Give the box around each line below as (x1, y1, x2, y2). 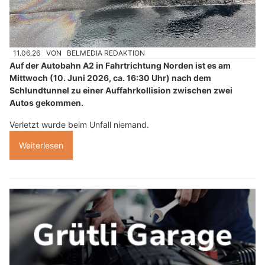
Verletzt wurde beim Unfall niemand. (9, 119, 149, 130)
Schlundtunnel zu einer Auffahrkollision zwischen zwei (9, 85, 232, 95)
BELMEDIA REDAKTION (67, 48, 146, 57)
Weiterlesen (19, 140, 63, 150)
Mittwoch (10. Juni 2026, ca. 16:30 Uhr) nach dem (9, 72, 211, 83)
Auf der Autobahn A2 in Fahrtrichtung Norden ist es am (9, 60, 231, 70)
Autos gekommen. (9, 97, 83, 108)
